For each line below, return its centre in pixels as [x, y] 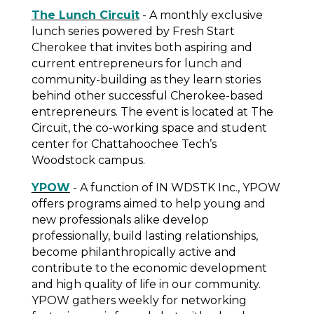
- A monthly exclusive [201, 15]
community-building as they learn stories [146, 79]
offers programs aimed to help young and [148, 203]
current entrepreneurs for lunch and [137, 63]
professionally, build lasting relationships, [144, 235]
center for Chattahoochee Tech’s [124, 144]
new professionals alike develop [120, 219]
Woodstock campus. [89, 160]
